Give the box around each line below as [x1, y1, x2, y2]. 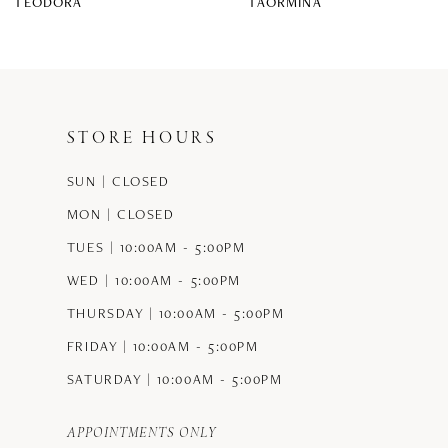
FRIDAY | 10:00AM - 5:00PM [66, 337, 259, 356]
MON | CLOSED [66, 205, 175, 224]
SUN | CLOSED [66, 172, 170, 191]
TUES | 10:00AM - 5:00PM [66, 238, 246, 257]
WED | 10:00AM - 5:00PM [66, 271, 241, 290]
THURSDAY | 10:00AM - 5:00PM [66, 304, 285, 323]
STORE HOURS [66, 127, 218, 150]
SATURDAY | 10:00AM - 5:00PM [66, 370, 283, 389]
